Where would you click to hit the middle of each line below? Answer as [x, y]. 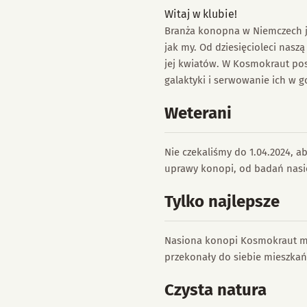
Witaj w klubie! [201, 14]
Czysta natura [216, 290]
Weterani [198, 113]
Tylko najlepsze [222, 201]
